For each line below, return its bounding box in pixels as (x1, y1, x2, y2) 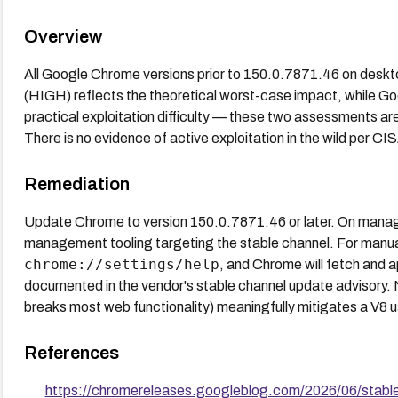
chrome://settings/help (23, 255, 219, 273)
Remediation (23, 173, 130, 194)
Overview (23, 26, 102, 46)
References (23, 342, 119, 362)
